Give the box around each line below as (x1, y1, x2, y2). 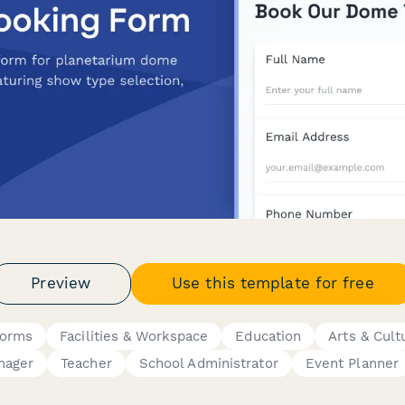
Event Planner (305, 354, 400, 372)
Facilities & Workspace (60, 327, 209, 344)
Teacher (61, 354, 112, 372)
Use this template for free (172, 274, 374, 292)
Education (235, 327, 302, 344)
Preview (31, 274, 91, 292)
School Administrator (138, 354, 278, 372)
